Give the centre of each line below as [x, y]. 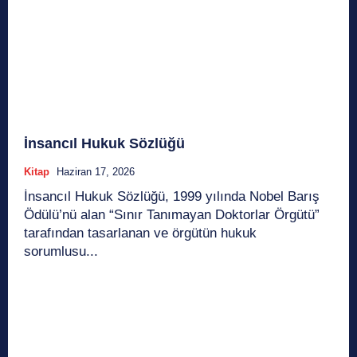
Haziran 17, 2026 [96, 171]
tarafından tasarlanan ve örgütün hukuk [140, 233]
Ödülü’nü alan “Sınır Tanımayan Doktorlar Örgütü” [172, 214]
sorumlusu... [61, 251]
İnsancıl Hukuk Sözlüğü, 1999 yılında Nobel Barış [172, 196]
